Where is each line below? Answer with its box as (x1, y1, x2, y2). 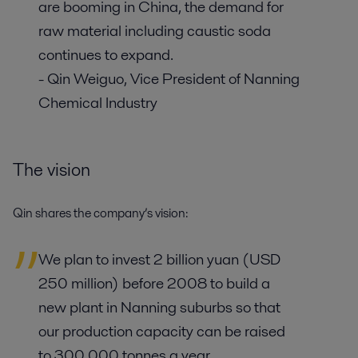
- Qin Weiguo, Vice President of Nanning (38, 67, 300, 89)
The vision (13, 157, 90, 183)
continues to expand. (38, 43, 173, 66)
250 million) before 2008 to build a (38, 272, 270, 294)
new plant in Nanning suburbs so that (38, 296, 280, 318)
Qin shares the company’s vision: (13, 203, 188, 222)
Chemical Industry (38, 91, 157, 113)
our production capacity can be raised (38, 320, 285, 342)
